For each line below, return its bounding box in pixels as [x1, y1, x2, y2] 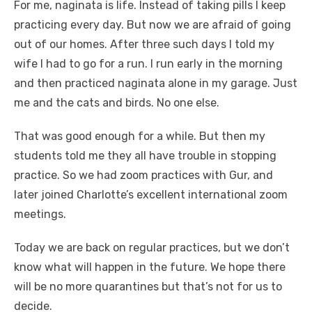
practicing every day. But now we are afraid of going [14, 18, 291, 32]
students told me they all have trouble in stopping [14, 149, 276, 163]
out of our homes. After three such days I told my [14, 38, 274, 52]
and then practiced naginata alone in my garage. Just [14, 77, 297, 91]
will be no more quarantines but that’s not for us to [14, 280, 282, 294]
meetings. [14, 208, 66, 221]
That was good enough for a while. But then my [14, 130, 265, 143]
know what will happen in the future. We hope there [14, 260, 286, 274]
